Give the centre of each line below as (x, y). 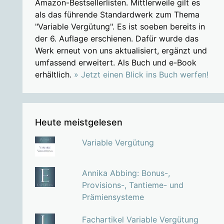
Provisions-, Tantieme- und (132, 185)
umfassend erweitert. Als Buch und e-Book (115, 63)
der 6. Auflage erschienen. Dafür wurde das (116, 39)
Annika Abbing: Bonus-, (126, 173)
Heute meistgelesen (78, 122)
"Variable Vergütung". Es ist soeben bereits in (120, 27)
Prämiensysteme (113, 197)
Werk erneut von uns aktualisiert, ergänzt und (121, 51)
